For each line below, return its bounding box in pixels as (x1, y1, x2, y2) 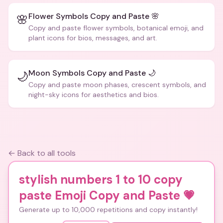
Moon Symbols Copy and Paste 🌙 (28, 68, 156, 78)
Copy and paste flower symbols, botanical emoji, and (28, 23, 204, 32)
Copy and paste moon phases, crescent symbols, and (28, 80, 206, 89)
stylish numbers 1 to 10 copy (19, 172, 183, 187)
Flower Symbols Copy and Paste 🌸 (28, 11, 159, 21)
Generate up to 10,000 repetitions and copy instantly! (19, 205, 198, 214)
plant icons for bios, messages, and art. (28, 33, 157, 42)
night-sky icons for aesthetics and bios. (28, 90, 159, 99)
